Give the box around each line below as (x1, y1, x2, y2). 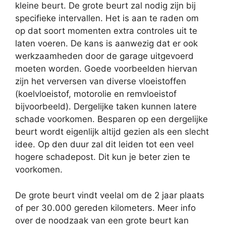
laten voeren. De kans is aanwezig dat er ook (15, 38, 198, 49)
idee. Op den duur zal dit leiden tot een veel (15, 139, 194, 150)
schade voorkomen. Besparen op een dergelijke (15, 114, 208, 125)
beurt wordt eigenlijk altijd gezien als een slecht (15, 127, 209, 137)
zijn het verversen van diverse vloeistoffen (15, 76, 186, 87)
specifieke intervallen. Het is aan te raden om (15, 13, 199, 24)
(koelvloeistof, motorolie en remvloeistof (15, 89, 177, 99)
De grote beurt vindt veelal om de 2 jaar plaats (15, 190, 204, 200)
